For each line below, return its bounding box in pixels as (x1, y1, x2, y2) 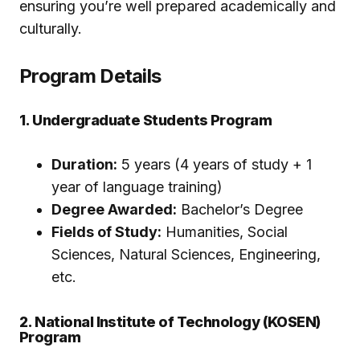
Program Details (19, 64, 162, 88)
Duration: (51, 156, 117, 174)
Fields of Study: (51, 223, 162, 241)
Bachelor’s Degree (177, 201, 303, 219)
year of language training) (51, 178, 223, 196)
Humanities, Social (162, 223, 288, 241)
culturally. (19, 20, 82, 38)
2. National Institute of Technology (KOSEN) (19, 313, 321, 331)
